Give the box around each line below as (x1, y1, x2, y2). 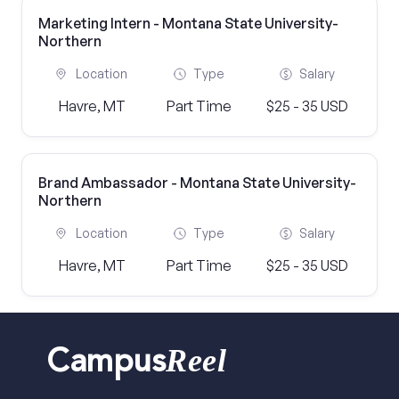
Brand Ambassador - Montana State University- (38, 174, 356, 191)
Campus (46, 348, 167, 381)
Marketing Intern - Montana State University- (38, 14, 338, 32)
